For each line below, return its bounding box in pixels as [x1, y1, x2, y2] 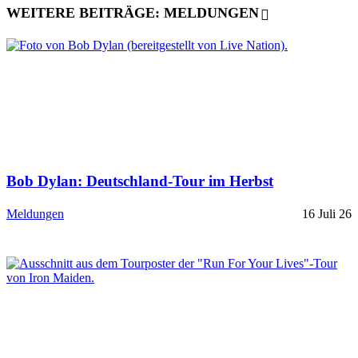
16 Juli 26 [302, 206, 352, 221]
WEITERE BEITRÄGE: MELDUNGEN [6, 4, 259, 21]
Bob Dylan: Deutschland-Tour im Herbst [6, 173, 273, 190]
